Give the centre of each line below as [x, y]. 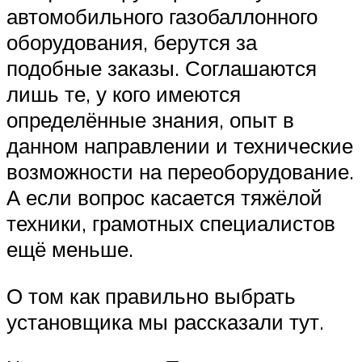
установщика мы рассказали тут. [165, 321]
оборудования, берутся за [132, 42]
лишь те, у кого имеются [124, 94]
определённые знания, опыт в [150, 120]
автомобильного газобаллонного [162, 17]
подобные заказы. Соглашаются [162, 68]
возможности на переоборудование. [180, 172]
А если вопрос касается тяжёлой [164, 198]
